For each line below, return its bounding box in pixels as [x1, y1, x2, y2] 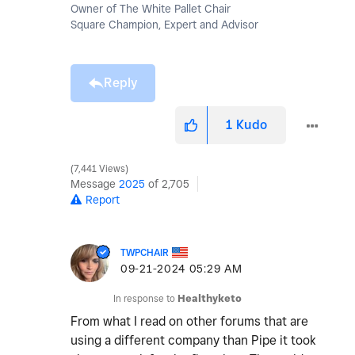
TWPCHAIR [120, 246, 169, 259]
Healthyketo [177, 292, 242, 305]
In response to [113, 292, 177, 305]
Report [86, 193, 120, 207]
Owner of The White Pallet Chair [71, 2, 231, 16]
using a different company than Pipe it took [71, 333, 316, 349]
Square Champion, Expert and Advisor [71, 18, 258, 32]
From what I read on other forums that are [71, 314, 308, 330]
